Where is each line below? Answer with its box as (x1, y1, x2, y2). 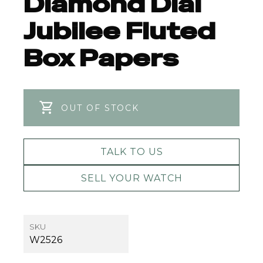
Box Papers (23, 42, 178, 73)
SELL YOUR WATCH (80, 172, 183, 184)
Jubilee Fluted (23, 15, 215, 46)
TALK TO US (100, 146, 163, 157)
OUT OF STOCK (61, 102, 139, 113)
